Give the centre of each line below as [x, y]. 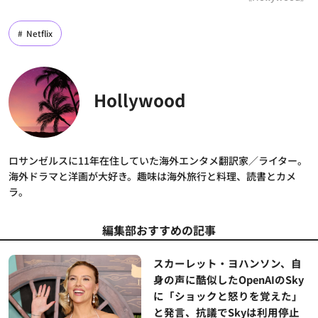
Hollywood [139, 100]
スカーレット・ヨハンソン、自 [227, 263]
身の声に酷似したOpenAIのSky [228, 280]
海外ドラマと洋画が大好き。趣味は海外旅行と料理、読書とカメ [152, 176]
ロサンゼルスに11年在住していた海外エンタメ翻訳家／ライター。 [158, 161]
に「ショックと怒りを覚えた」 [227, 296]
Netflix [39, 34]
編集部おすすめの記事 [159, 230]
